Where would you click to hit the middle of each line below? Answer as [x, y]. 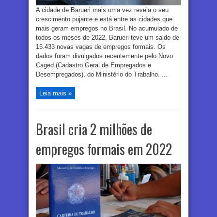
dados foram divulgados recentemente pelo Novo [104, 56]
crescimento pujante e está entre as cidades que [104, 19]
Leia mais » [55, 93]
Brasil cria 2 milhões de [94, 129]
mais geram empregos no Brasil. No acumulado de [107, 29]
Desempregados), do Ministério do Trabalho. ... [102, 75]
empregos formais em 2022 [104, 149]
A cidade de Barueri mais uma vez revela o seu [102, 10]
